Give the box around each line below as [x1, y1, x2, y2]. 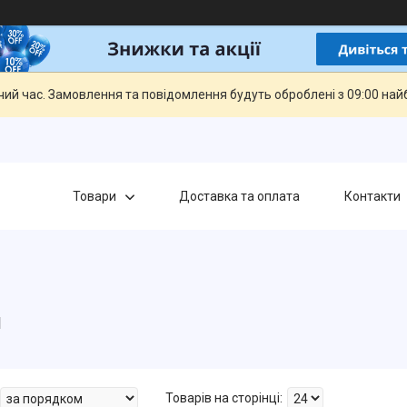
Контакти [343, 188, 401, 203]
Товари [72, 188, 116, 203]
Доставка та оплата [178, 188, 300, 203]
